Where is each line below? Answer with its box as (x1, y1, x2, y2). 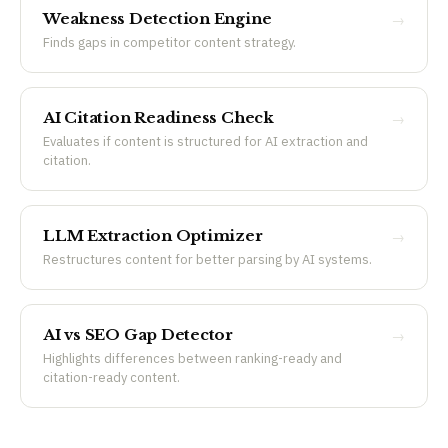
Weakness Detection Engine (43, 8, 272, 28)
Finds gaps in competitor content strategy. (43, 33, 296, 51)
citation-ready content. (43, 368, 180, 386)
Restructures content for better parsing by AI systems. (43, 250, 372, 268)
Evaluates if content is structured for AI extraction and (43, 132, 368, 150)
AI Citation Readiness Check (43, 107, 274, 127)
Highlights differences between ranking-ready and (43, 349, 342, 367)
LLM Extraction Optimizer (43, 225, 263, 245)
